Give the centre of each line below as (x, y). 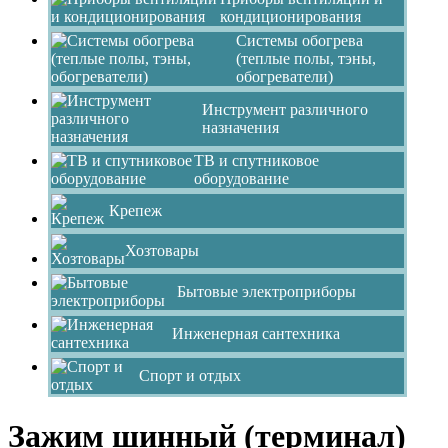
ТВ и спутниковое (256, 160)
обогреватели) (284, 76)
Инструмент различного (284, 109)
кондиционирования (290, 16)
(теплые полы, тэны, (305, 58)
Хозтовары (162, 250)
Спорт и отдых (190, 375)
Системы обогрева (299, 40)
